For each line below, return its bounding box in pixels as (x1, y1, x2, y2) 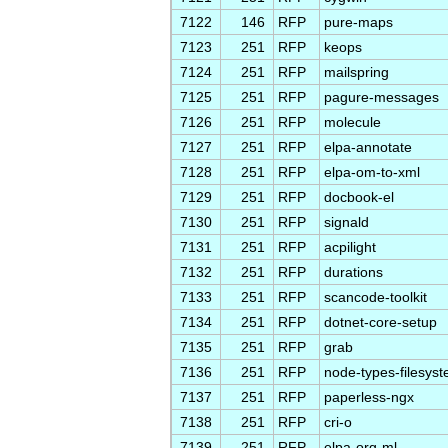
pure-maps (324, 14, 393, 30)
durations (324, 264, 383, 280)
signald (324, 214, 369, 230)
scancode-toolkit (324, 289, 427, 305)
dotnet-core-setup (324, 314, 437, 330)
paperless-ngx (324, 389, 414, 405)
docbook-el (324, 189, 394, 205)
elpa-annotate (324, 139, 412, 155)
